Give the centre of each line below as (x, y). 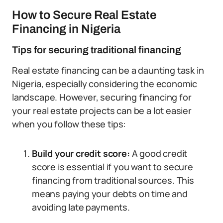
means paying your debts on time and (110, 194)
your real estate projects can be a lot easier (102, 111)
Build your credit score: (81, 153)
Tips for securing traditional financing (97, 50)
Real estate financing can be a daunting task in (108, 70)
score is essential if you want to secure (112, 167)
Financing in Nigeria (66, 29)
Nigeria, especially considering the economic (105, 84)
